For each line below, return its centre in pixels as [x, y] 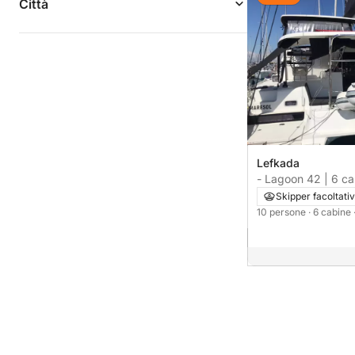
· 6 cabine [331, 212]
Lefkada [278, 162]
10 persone [282, 212]
